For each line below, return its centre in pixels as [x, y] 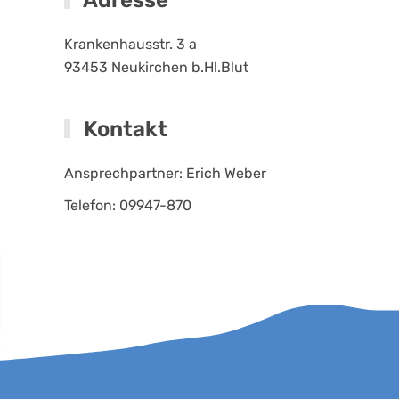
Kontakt [124, 130]
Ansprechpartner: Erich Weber [165, 174]
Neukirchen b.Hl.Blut [180, 68]
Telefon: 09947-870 [128, 206]
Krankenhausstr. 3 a [130, 45]
